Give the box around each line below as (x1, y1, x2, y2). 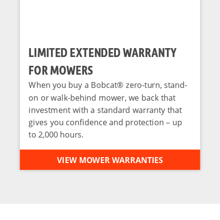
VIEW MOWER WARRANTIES (56, 154, 164, 165)
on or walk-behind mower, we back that (28, 92, 176, 103)
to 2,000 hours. (28, 129, 84, 140)
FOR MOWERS (28, 62, 93, 78)
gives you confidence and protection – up (28, 116, 182, 128)
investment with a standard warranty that (28, 104, 182, 115)
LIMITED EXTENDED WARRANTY (28, 44, 177, 60)
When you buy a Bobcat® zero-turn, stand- (28, 80, 188, 90)
